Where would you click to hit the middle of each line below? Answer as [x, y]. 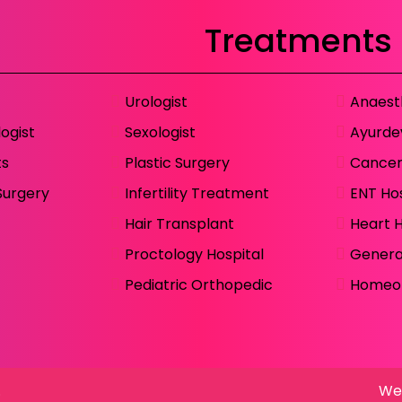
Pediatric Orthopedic [198, 284]
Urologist [156, 101]
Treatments [298, 40]
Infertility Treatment [197, 193]
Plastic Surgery [177, 162]
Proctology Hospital [194, 254]
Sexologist [160, 132]
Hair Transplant [179, 223]
